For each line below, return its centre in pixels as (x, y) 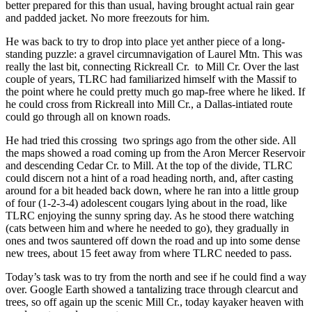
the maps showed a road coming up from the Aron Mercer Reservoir (155, 153)
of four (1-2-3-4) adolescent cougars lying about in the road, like (146, 203)
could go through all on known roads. (88, 117)
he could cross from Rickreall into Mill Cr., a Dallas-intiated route (149, 104)
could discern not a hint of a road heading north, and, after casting (149, 178)
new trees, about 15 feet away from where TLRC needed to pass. (149, 253)
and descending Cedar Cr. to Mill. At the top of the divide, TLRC (149, 166)
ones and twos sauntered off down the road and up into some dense (153, 241)
